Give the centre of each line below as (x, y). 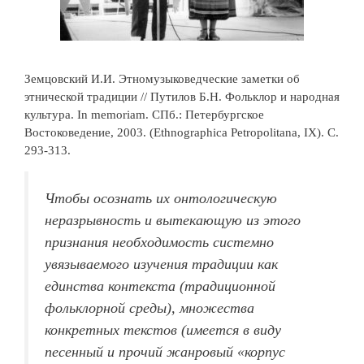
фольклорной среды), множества (149, 308)
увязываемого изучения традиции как (161, 264)
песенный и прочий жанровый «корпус (165, 351)
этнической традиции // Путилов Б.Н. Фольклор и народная (182, 96)
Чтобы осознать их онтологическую (161, 198)
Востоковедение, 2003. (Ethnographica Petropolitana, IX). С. (182, 132)
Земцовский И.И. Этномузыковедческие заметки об (162, 78)
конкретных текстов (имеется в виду (163, 329)
